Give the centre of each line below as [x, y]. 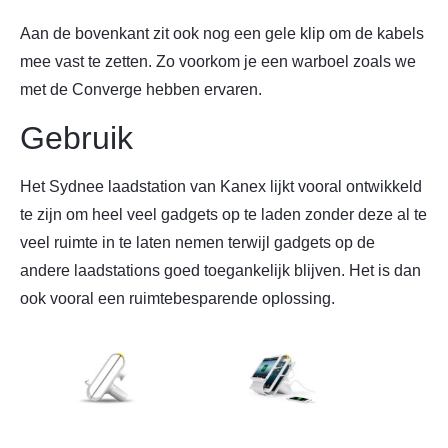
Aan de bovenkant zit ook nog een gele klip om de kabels [222, 34]
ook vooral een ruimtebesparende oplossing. [177, 298]
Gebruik [76, 137]
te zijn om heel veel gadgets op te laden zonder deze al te [223, 214]
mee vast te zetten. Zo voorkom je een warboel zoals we [218, 62]
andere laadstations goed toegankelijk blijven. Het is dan [220, 270]
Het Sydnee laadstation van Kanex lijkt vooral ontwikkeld [221, 186]
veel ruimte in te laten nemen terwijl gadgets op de [197, 242]
